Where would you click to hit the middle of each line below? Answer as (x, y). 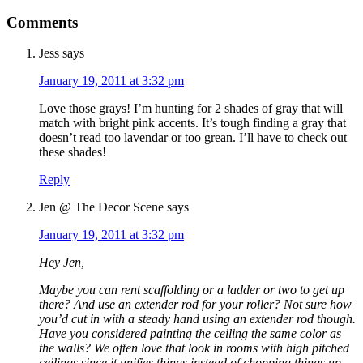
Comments (42, 22)
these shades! (73, 152)
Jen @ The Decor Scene (101, 207)
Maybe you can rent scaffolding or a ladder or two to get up (192, 290)
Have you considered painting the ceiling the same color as (190, 334)
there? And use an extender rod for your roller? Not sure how (195, 305)
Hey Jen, (62, 263)
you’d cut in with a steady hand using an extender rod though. (197, 319)
